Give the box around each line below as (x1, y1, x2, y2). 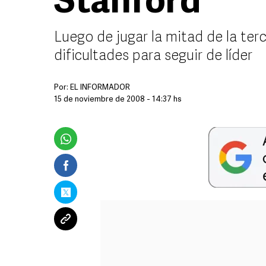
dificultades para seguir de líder (54, 49, 252, 64)
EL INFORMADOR (70, 84, 130, 91)
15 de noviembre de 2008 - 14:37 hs (54, 96, 182, 103)
